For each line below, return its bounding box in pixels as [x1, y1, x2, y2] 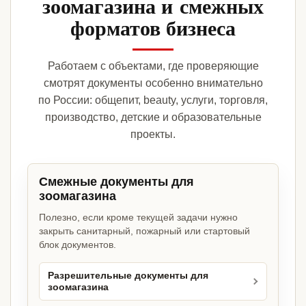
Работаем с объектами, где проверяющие [47, 60, 259, 72]
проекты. [130, 128, 176, 141]
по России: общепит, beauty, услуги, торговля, [38, 94, 268, 107]
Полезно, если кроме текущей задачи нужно [39, 212, 238, 223]
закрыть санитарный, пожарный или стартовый [39, 225, 250, 237]
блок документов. [39, 239, 116, 251]
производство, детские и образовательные [44, 111, 262, 124]
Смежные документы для [39, 175, 194, 189]
